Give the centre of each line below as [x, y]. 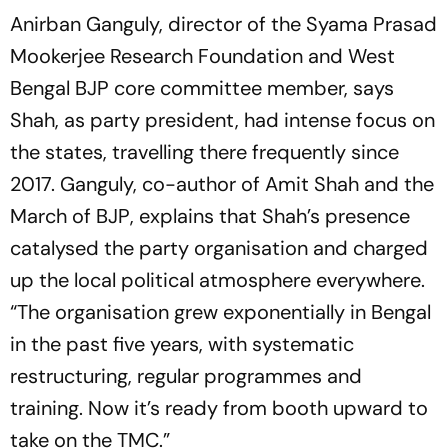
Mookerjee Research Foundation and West [202, 56]
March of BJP [70, 216]
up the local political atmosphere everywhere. [217, 280]
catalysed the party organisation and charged [219, 248]
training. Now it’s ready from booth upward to [219, 408]
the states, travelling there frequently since [204, 152]
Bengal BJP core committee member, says [202, 88]
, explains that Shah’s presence [270, 216]
